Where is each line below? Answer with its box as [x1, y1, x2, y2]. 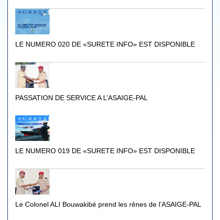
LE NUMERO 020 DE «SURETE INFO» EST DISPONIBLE [15, 40, 195, 48]
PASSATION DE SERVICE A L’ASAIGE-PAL [15, 94, 148, 102]
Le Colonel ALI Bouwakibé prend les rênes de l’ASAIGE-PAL [15, 200, 201, 208]
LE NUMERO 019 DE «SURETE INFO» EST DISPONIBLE [15, 147, 195, 155]
